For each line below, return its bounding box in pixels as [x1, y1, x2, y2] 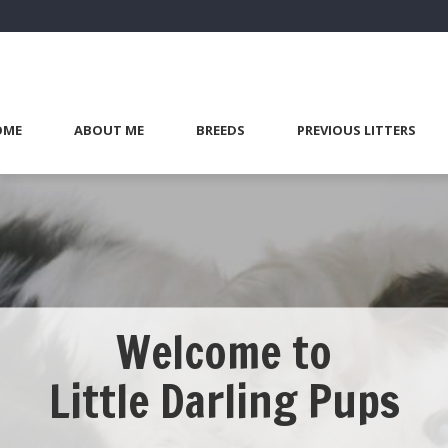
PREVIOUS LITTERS [297, 121, 416, 140]
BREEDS [196, 121, 245, 140]
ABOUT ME [74, 121, 144, 140]
